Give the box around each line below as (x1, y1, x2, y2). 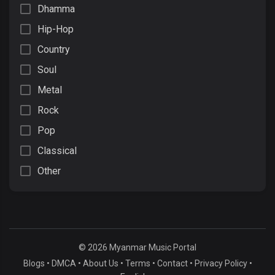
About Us (82, 258, 118, 268)
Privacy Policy (194, 258, 247, 268)
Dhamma (37, 3, 75, 15)
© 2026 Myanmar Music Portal (79, 242, 196, 252)
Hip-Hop (37, 23, 74, 35)
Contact (157, 258, 188, 268)
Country (37, 44, 70, 55)
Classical (37, 145, 77, 157)
